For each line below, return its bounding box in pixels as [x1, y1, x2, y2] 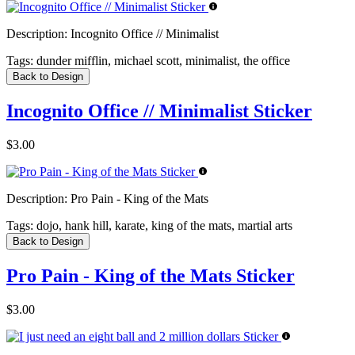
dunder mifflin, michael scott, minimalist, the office [33, 53, 290, 67]
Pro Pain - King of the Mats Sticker [6, 265, 295, 286]
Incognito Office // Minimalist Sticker [6, 100, 312, 121]
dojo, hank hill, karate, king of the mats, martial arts [33, 218, 292, 232]
